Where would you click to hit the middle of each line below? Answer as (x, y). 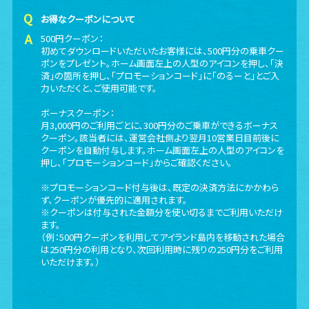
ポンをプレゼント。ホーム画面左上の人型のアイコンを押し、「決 (162, 63)
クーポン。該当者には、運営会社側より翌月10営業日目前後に (160, 138)
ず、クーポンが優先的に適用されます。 (114, 200)
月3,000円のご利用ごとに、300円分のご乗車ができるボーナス (160, 125)
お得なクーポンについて (88, 19)
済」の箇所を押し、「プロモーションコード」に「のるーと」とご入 (160, 76)
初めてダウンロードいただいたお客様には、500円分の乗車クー (163, 51)
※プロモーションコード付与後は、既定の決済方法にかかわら (160, 187)
